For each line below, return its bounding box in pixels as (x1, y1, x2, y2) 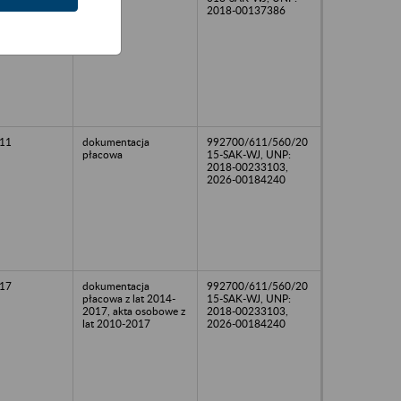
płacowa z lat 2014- (82, 291, 175, 305)
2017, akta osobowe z (82, 303, 185, 318)
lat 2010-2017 (82, 316, 150, 330)
